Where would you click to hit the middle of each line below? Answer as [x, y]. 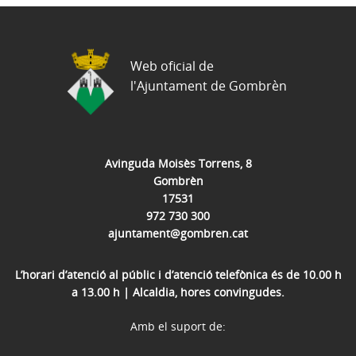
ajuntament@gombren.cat [178, 233]
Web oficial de [172, 66]
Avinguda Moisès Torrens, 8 [178, 163]
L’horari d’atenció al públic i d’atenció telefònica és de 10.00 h [178, 274]
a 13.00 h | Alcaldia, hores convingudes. [178, 292]
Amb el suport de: [178, 326]
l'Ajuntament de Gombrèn [209, 86]
